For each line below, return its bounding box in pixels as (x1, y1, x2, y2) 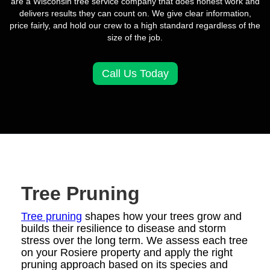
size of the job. (107, 32, 163, 42)
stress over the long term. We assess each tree (21, 234, 248, 246)
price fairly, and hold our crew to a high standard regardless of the (10, 20, 260, 30)
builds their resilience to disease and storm (21, 222, 226, 234)
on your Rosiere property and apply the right (21, 246, 233, 259)
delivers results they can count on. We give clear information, (19, 8, 251, 18)
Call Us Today (101, 67, 169, 80)
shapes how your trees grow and (82, 210, 242, 222)
